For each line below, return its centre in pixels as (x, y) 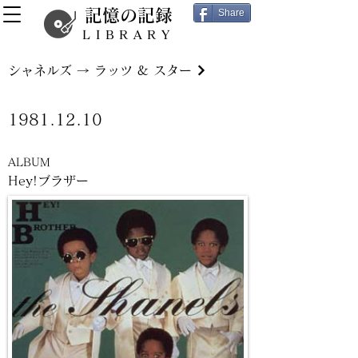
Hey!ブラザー (48, 181)
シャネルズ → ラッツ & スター (100, 70)
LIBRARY (129, 35)
